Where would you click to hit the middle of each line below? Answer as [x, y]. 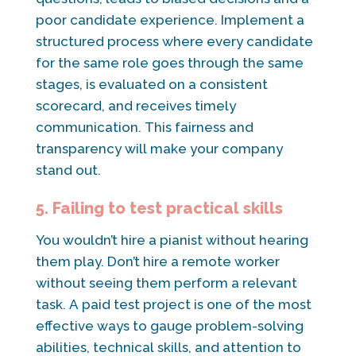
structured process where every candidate [174, 41]
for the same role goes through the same [169, 62]
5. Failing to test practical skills [159, 208]
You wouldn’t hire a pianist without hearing [172, 240]
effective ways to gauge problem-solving [169, 325]
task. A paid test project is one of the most [173, 304]
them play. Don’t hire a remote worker [157, 261]
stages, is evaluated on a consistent [151, 84]
